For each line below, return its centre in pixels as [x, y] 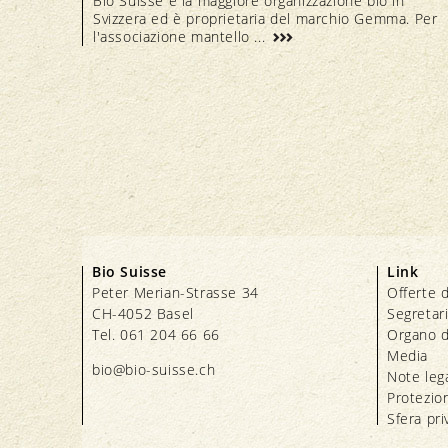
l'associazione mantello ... [181, 36]
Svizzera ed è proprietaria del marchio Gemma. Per [265, 18]
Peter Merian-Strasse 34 [175, 292]
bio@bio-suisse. [145, 369]
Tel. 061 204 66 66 [156, 334]
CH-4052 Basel [143, 313]
